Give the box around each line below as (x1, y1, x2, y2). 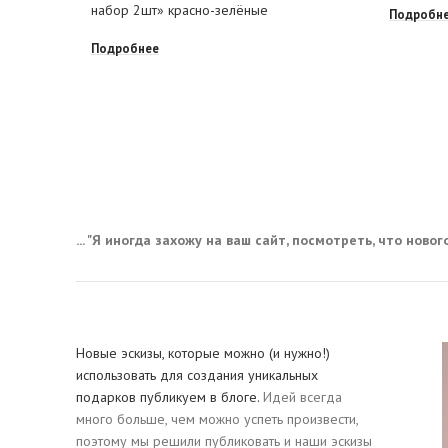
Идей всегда (259, 388, 342, 407)
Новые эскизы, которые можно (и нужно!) (76, 344, 330, 363)
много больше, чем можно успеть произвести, (76, 410, 358, 429)
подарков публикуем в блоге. (76, 388, 259, 407)
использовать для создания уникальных (76, 366, 318, 385)
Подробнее (91, 40, 159, 57)
